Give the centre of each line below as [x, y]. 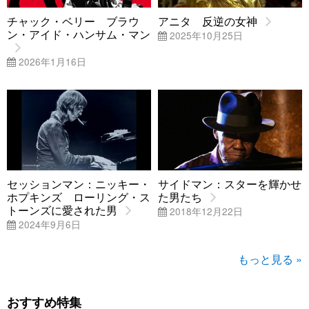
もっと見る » [270, 259]
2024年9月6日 [48, 225]
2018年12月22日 [205, 211]
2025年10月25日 [205, 35]
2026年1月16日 [51, 61]
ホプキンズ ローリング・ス [79, 197]
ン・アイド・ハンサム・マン [79, 34]
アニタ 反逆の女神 [208, 21]
